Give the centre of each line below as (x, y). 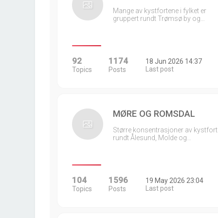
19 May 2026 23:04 (174, 181)
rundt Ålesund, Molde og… (152, 138)
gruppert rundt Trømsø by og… (159, 18)
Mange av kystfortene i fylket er (160, 11)
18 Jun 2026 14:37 (173, 61)
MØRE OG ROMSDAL (154, 114)
